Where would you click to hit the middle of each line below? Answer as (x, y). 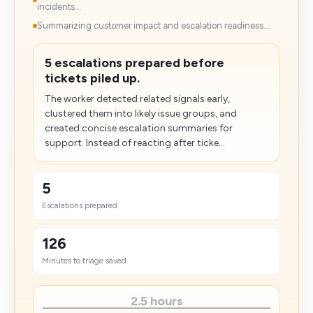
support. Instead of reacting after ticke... (135, 143)
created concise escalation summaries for (139, 128)
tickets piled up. (92, 78)
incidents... (59, 7)
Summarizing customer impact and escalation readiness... (153, 26)
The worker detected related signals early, (137, 99)
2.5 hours (156, 301)
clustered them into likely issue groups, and (141, 114)
